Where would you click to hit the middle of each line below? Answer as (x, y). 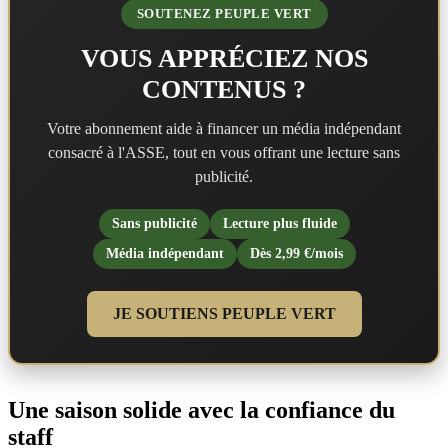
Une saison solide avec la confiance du (201, 409)
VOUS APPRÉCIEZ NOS (224, 58)
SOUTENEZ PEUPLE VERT (224, 13)
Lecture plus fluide (279, 223)
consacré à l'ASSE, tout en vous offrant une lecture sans (224, 152)
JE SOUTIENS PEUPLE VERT (224, 313)
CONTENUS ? (224, 89)
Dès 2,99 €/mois (296, 253)
